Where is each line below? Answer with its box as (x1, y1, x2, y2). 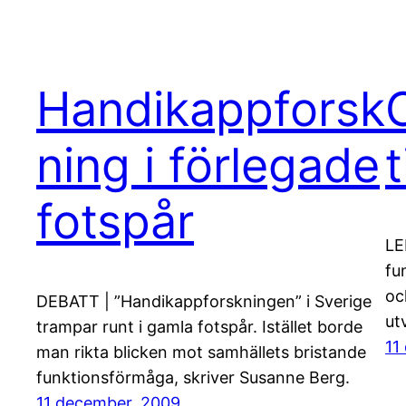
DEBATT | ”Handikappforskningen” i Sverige (36, 292, 372, 312)
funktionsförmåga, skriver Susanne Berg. (36, 368, 350, 388)
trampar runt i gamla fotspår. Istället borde (36, 317, 362, 337)
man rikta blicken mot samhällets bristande (36, 343, 366, 362)
